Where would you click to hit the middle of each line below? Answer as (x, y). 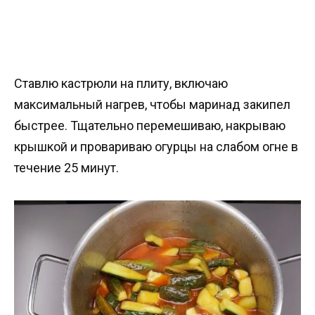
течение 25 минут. (66, 168)
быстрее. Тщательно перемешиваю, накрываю (150, 126)
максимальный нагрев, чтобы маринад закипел (152, 105)
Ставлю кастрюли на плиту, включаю (121, 84)
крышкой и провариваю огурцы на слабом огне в (156, 147)
